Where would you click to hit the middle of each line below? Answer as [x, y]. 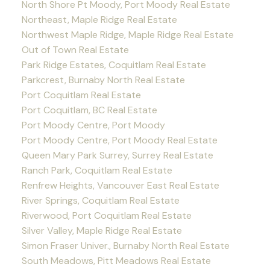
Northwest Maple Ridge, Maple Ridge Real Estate [127, 34]
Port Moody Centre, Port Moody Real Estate [119, 140]
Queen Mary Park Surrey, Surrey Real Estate [117, 155]
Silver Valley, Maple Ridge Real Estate [102, 230]
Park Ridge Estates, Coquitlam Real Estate [114, 64]
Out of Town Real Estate [75, 49]
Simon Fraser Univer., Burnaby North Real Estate [125, 245]
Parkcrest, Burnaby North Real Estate [103, 80]
